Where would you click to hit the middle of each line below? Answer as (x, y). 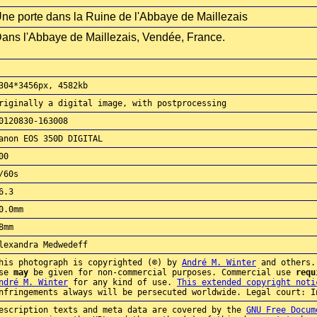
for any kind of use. (122, 282)
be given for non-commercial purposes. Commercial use (162, 272)
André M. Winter (219, 263)
